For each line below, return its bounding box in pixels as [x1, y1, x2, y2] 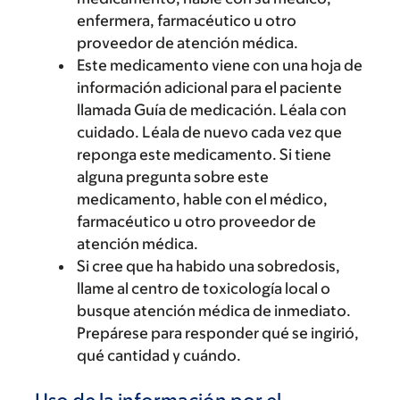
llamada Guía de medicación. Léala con [77, 100, 346, 119]
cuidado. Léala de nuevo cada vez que [77, 122, 342, 141]
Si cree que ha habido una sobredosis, [77, 256, 340, 275]
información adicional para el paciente [77, 78, 342, 96]
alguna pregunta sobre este [77, 167, 269, 186]
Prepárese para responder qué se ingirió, [77, 323, 359, 342]
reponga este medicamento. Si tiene [77, 145, 331, 163]
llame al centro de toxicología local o [77, 279, 330, 297]
